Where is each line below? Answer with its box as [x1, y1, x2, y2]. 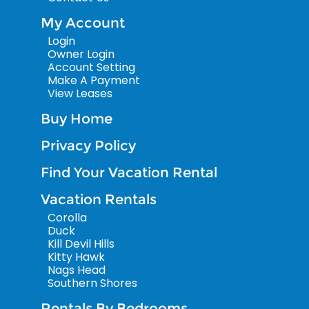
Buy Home [41, 110, 112, 128]
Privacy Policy [41, 137, 136, 154]
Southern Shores [48, 275, 137, 292]
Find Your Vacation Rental [41, 164, 217, 181]
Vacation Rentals [41, 191, 157, 208]
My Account [41, 14, 125, 32]
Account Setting [48, 59, 135, 76]
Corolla [48, 210, 87, 226]
